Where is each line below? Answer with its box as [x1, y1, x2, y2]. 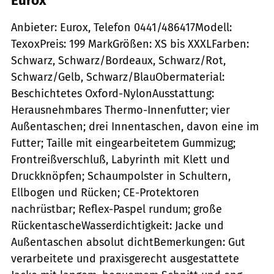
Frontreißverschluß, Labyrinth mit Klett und [11, 152, 230, 166]
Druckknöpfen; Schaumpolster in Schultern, [11, 169, 231, 183]
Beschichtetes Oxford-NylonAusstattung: [11, 86, 214, 100]
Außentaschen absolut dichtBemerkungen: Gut [11, 235, 245, 249]
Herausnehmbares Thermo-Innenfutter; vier [11, 103, 230, 117]
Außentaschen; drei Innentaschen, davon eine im [11, 119, 259, 133]
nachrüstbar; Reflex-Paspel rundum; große [11, 202, 222, 216]
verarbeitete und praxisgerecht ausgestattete [11, 251, 239, 265]
